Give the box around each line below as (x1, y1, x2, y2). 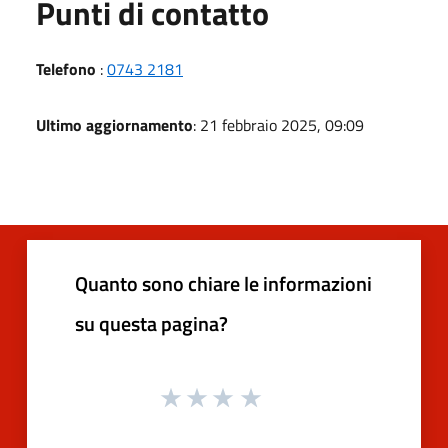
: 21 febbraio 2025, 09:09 (193, 112, 364, 137)
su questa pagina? (75, 307, 228, 339)
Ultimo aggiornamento (36, 112, 193, 137)
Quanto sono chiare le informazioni (75, 267, 372, 299)
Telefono (36, 56, 96, 81)
